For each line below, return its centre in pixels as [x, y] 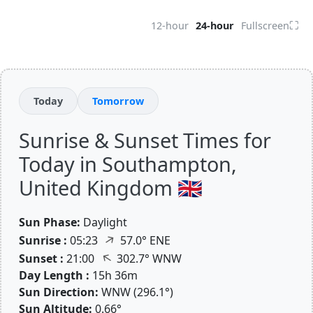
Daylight [105, 222]
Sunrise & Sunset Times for [145, 140]
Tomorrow [118, 101]
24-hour [215, 26]
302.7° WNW [148, 259]
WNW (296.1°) [137, 292]
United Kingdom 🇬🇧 [111, 188]
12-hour [170, 26]
